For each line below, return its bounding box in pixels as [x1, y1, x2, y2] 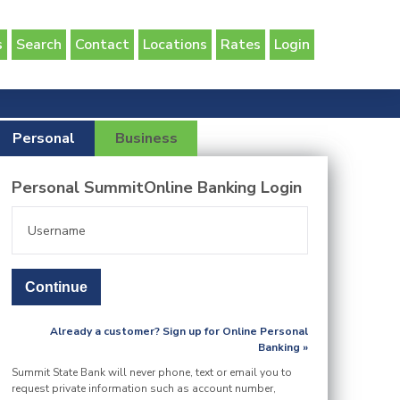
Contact [75, 35, 129, 54]
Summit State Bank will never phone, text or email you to [12, 365, 293, 379]
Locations [143, 35, 207, 54]
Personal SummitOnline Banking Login [12, 177, 303, 198]
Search [16, 35, 62, 54]
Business [114, 129, 178, 148]
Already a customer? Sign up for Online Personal [50, 324, 309, 338]
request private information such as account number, [12, 381, 277, 396]
